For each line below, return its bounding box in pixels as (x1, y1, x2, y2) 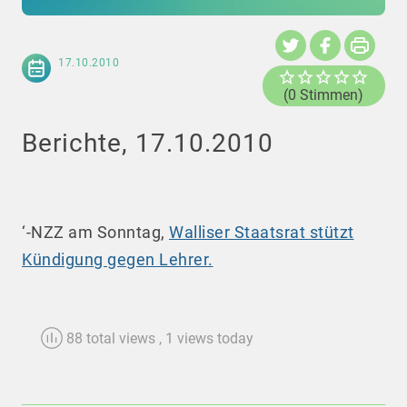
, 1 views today (159, 330, 253, 348)
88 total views (63, 330, 159, 348)
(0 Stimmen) (283, 86, 364, 104)
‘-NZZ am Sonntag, (22, 223, 169, 243)
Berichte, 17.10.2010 (22, 128, 273, 159)
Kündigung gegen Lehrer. (22, 250, 213, 270)
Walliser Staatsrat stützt (169, 223, 354, 243)
